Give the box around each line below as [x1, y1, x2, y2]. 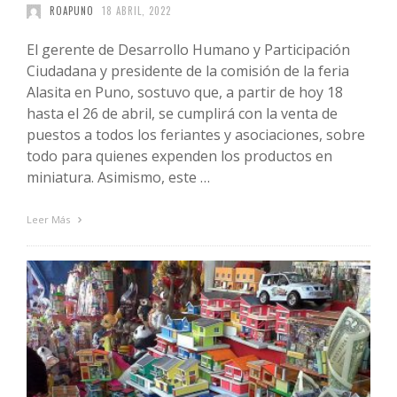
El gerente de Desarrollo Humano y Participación [27, 40, 350, 60]
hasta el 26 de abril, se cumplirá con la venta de [27, 104, 338, 124]
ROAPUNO [49, 4, 94, 19]
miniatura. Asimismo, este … [27, 167, 210, 188]
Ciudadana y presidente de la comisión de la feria [27, 61, 349, 82]
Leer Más [27, 213, 73, 227]
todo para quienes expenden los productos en [27, 146, 332, 167]
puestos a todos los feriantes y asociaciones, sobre [27, 125, 365, 145]
